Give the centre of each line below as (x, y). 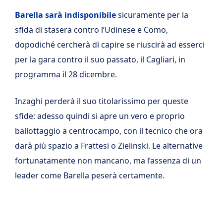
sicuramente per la (152, 15)
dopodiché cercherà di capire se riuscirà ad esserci (110, 44)
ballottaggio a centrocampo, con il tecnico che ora (109, 131)
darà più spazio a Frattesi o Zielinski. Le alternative (109, 145)
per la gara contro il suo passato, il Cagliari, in (100, 59)
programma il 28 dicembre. (66, 74)
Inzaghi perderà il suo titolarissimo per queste (102, 101)
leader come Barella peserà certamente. (90, 175)
